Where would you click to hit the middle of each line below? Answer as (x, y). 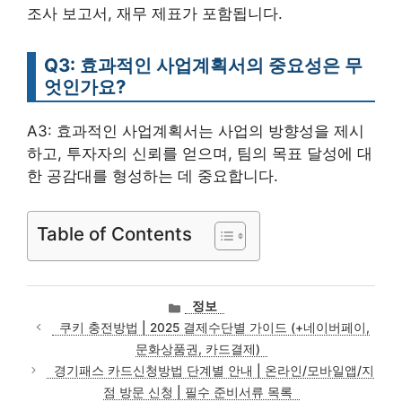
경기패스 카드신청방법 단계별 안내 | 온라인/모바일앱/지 (214, 370)
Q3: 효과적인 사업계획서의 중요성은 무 (203, 65)
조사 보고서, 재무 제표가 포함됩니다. (155, 13)
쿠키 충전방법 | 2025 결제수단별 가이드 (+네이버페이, (214, 327)
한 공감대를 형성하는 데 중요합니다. (153, 176)
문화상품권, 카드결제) (197, 349)
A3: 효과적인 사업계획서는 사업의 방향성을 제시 (196, 131)
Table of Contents (114, 233)
